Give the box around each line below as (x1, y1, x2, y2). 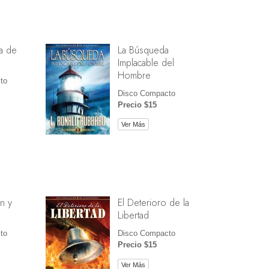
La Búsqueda (117, 43, 169, 58)
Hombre (117, 68, 151, 83)
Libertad (117, 208, 149, 223)
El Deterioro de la (117, 195, 189, 210)
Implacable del (117, 55, 174, 70)
